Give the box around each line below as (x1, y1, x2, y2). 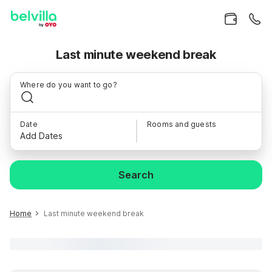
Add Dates (20, 131, 63, 141)
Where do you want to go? (20, 80, 117, 89)
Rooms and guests (147, 120, 217, 129)
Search (118, 169, 154, 181)
